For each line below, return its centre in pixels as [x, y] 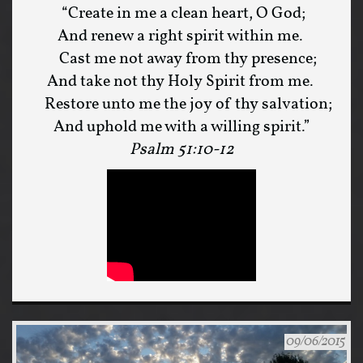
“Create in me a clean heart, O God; [181, 14]
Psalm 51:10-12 [181, 150]
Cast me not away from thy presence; [181, 59]
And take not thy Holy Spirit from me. [181, 82]
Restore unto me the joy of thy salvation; [181, 105]
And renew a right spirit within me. [181, 36]
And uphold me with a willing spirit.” [181, 127]
